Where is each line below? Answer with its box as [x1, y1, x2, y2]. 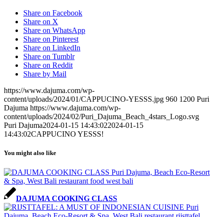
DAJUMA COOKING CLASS [16, 194, 117, 202]
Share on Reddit [23, 61, 73, 70]
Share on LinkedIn [23, 44, 80, 52]
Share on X [23, 17, 58, 26]
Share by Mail [23, 70, 66, 78]
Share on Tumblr [23, 52, 75, 61]
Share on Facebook [23, 9, 82, 17]
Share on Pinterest [23, 35, 78, 44]
